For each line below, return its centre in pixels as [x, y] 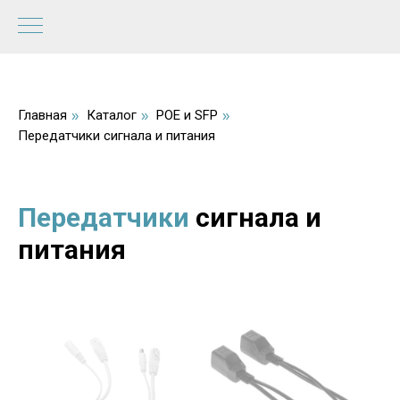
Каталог [112, 115]
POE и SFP [187, 115]
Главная [42, 115]
